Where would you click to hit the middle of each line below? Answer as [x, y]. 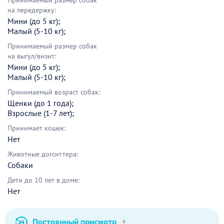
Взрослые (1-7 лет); [41, 113]
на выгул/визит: [32, 56]
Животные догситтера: [43, 154]
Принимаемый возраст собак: [54, 92]
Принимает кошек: [36, 128]
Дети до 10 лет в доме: [43, 180]
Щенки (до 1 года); [40, 103]
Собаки [20, 165]
